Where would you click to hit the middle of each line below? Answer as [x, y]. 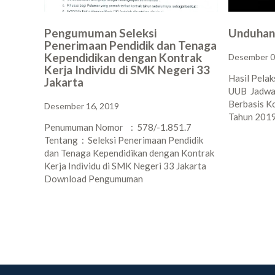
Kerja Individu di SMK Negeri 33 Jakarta [125, 166]
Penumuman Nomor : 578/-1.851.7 [118, 127]
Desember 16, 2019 [82, 106]
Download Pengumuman [94, 179]
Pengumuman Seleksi [100, 33]
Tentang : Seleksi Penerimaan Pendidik [124, 140]
